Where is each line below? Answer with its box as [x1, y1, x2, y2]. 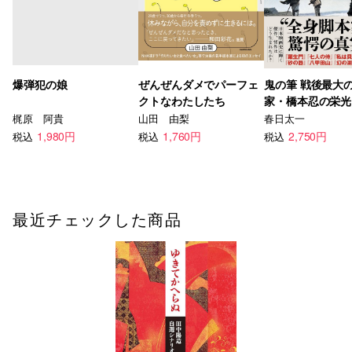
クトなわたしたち [138, 93, 226, 109]
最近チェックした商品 [13, 207, 181, 230]
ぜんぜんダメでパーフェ [138, 76, 258, 93]
